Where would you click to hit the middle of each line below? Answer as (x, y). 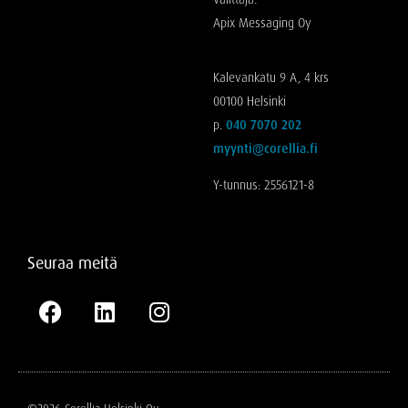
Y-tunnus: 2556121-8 (264, 184)
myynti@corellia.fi (265, 148)
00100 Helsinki (250, 101)
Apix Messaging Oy (262, 22)
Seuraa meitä (72, 263)
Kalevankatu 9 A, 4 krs (271, 77)
